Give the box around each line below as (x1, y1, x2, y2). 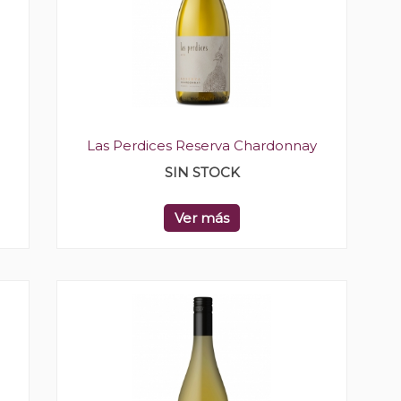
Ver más (175, 209, 229, 226)
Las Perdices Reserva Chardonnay (87, 137, 317, 154)
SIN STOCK (164, 164, 240, 181)
